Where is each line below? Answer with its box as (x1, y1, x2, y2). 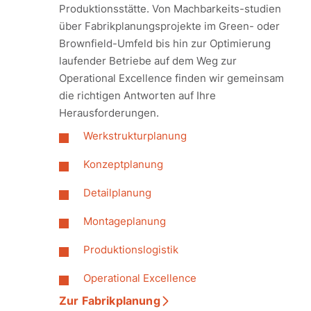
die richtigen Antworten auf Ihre (59, 89, 216, 102)
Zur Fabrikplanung (59, 294, 160, 308)
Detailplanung (83, 186, 151, 199)
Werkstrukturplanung (83, 129, 187, 142)
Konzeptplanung (83, 158, 163, 171)
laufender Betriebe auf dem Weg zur (59, 54, 237, 67)
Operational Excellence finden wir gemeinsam (59, 72, 284, 85)
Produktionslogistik (83, 243, 178, 256)
